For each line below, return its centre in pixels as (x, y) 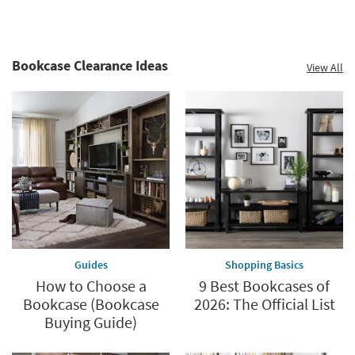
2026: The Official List (264, 303)
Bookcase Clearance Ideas (90, 65)
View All (325, 67)
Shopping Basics (264, 264)
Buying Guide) (91, 322)
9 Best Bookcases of (264, 285)
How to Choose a (91, 285)
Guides (91, 264)
